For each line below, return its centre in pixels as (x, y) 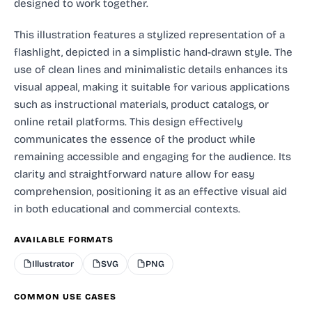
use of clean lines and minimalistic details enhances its (151, 69)
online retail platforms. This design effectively (128, 122)
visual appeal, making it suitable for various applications (152, 87)
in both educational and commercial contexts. (127, 209)
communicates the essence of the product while (135, 139)
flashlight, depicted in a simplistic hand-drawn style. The (153, 52)
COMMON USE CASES (65, 296)
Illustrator (53, 263)
